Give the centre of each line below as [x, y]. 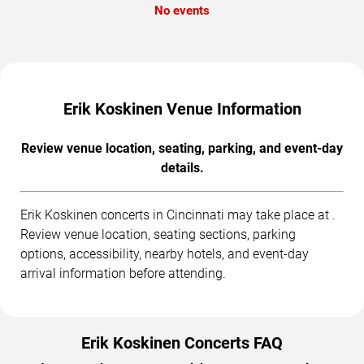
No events [182, 11]
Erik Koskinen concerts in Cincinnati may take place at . [178, 215]
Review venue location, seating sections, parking [158, 235]
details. [182, 168]
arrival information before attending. [123, 274]
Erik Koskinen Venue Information [182, 109]
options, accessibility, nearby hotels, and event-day [165, 254]
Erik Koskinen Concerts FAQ [182, 343]
